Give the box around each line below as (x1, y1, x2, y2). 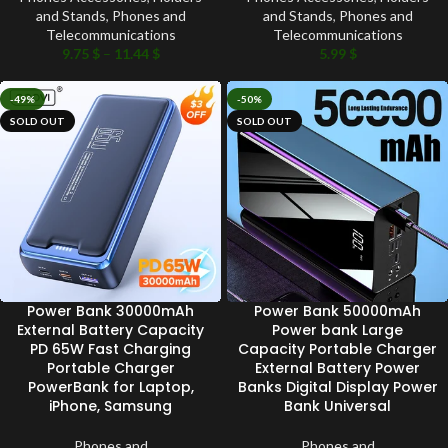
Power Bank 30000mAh (27, 300, 194, 321)
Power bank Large (272, 319, 403, 340)
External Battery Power (255, 357, 420, 378)
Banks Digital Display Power (237, 376, 438, 397)
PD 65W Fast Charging (30, 338, 191, 359)
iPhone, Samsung (49, 395, 172, 416)
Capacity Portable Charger (238, 338, 437, 359)
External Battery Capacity (17, 319, 204, 340)
